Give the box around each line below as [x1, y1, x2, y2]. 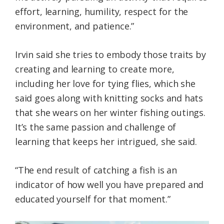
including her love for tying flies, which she [15, 77, 195, 90]
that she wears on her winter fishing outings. [15, 106, 205, 119]
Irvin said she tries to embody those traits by [15, 48, 206, 61]
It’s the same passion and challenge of [15, 121, 176, 133]
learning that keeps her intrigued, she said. [15, 135, 197, 148]
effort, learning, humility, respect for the [15, 5, 188, 18]
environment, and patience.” [15, 20, 134, 32]
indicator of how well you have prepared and [15, 178, 204, 191]
